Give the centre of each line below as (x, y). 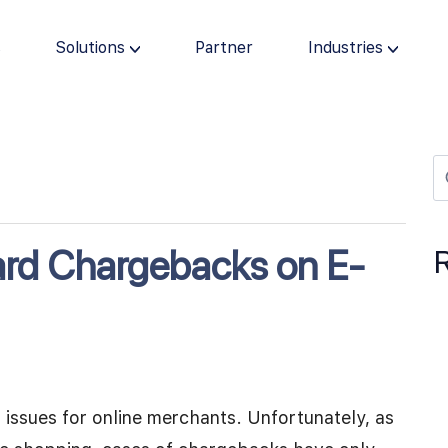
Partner (224, 47)
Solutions (90, 47)
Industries (345, 47)
